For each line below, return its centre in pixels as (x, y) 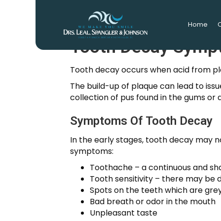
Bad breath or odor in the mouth (153, 202)
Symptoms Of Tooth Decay (141, 121)
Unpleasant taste (124, 213)
